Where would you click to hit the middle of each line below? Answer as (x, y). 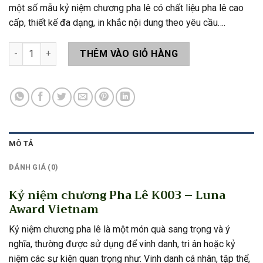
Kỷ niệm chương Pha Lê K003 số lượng (85, 48)
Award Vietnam (54, 209)
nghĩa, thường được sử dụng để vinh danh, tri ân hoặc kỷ (122, 244)
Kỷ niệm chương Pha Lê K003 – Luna (117, 195)
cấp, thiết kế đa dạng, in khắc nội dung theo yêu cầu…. (117, 22)
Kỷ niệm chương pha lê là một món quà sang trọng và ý (119, 230)
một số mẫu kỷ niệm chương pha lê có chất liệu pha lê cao (126, 8)
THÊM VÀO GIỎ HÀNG (129, 53)
